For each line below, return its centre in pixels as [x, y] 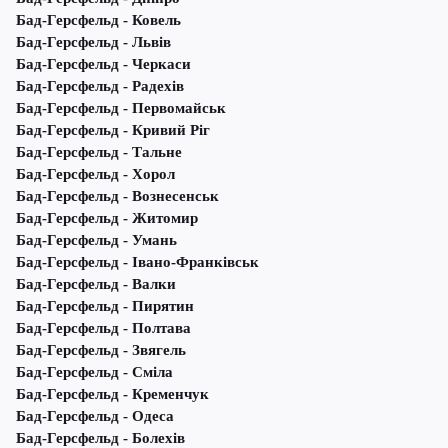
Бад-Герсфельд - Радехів [100, 86]
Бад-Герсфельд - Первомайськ [121, 108]
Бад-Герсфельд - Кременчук [112, 394]
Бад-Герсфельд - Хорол [95, 174]
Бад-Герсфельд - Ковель [98, 20]
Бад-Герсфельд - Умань [96, 240]
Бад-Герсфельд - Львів [93, 42]
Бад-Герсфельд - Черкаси [103, 64]
